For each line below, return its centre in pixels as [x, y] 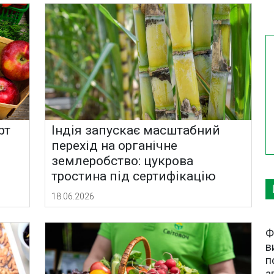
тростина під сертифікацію [134, 176]
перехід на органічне [115, 146]
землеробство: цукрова [123, 161]
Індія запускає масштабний [136, 131]
